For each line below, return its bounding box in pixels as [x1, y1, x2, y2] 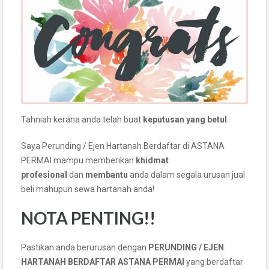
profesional [21, 169, 67, 180]
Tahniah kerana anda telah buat [21, 114, 143, 124]
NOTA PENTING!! [21, 207, 156, 228]
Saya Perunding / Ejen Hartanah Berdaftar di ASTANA [21, 141, 225, 151]
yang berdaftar [184, 256, 243, 267]
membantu [85, 169, 130, 180]
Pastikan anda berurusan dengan [21, 242, 148, 252]
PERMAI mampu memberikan [21, 155, 136, 165]
